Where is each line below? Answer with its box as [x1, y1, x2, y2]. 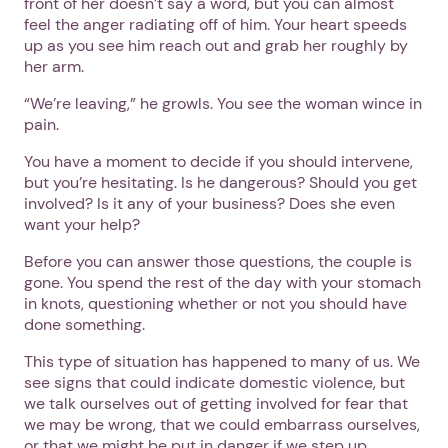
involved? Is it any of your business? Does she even [24, 192, 395, 214]
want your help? [24, 213, 140, 235]
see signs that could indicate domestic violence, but [24, 371, 405, 393]
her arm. [24, 55, 84, 77]
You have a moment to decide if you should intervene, [24, 150, 413, 172]
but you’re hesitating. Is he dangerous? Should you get [24, 171, 417, 193]
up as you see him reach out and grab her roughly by [24, 34, 408, 56]
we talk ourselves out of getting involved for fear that [24, 392, 408, 414]
